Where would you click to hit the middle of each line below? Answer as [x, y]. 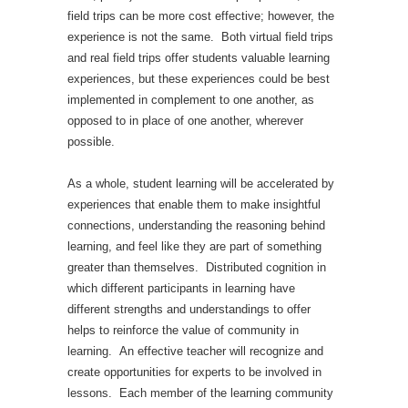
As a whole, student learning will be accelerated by [201, 184]
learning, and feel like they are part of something [194, 246]
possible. [91, 142]
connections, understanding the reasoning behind [196, 225]
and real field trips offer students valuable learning [199, 58]
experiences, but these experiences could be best [199, 79]
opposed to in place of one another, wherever [185, 121]
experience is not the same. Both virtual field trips [200, 37]
